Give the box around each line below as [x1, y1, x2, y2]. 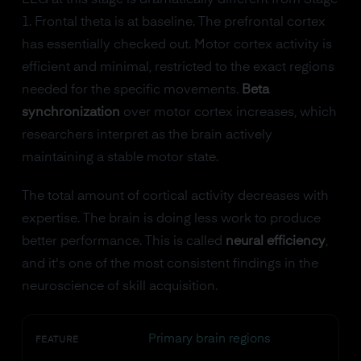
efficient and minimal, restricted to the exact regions [21, 61, 334, 74]
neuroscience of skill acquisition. [21, 280, 218, 293]
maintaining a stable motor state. [21, 151, 218, 164]
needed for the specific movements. [21, 84, 242, 97]
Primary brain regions [147, 333, 271, 345]
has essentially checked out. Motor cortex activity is [21, 39, 332, 52]
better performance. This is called [21, 235, 226, 248]
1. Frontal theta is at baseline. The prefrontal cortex [21, 16, 326, 29]
